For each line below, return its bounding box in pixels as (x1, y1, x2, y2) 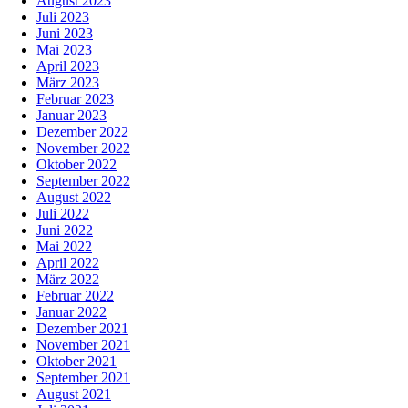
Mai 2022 (36, 239, 92, 255)
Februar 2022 (36, 288, 114, 304)
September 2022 (36, 173, 130, 189)
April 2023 (36, 58, 99, 75)
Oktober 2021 (36, 353, 117, 370)
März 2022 (36, 271, 99, 288)
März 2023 (36, 75, 99, 91)
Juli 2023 (36, 9, 89, 25)
